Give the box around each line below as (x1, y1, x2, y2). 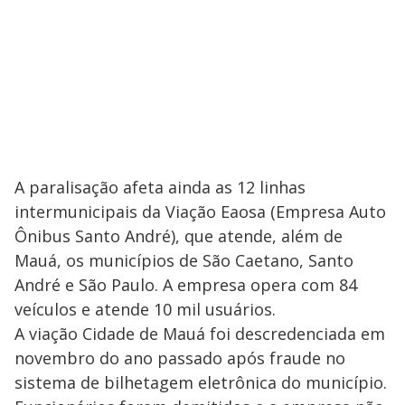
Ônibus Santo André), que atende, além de (14, 224, 343, 247)
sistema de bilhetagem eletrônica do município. (14, 371, 387, 393)
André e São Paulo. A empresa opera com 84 (14, 273, 357, 296)
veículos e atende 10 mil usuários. (14, 297, 276, 320)
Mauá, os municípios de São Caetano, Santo (14, 249, 353, 271)
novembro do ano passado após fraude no (14, 346, 345, 369)
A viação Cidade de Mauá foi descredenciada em (14, 322, 385, 344)
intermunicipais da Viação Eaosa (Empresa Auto (14, 200, 386, 222)
